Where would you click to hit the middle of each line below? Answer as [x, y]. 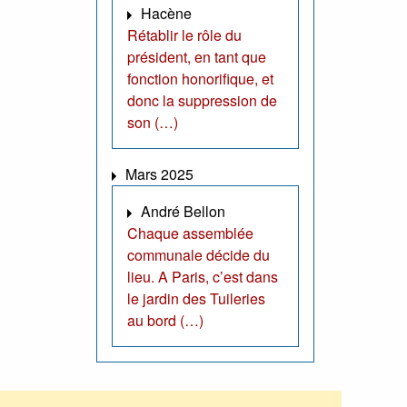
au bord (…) [165, 321]
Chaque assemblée [190, 233]
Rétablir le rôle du [184, 35]
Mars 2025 [159, 174]
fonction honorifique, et [200, 79]
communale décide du [199, 255]
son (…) [153, 123]
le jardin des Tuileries [196, 299]
